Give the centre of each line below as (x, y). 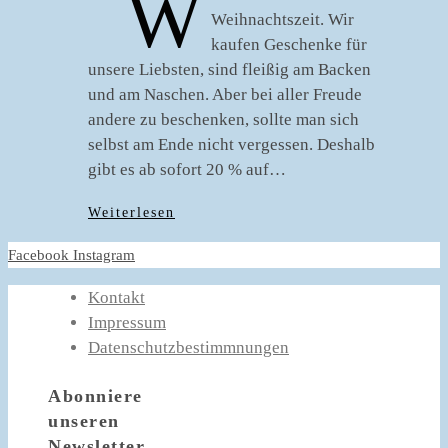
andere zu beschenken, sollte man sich (223, 119)
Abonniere (95, 395)
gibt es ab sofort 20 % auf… (187, 169)
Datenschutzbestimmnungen (188, 347)
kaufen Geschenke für (289, 44)
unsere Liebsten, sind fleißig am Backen (229, 69)
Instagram (104, 255)
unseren (84, 420)
